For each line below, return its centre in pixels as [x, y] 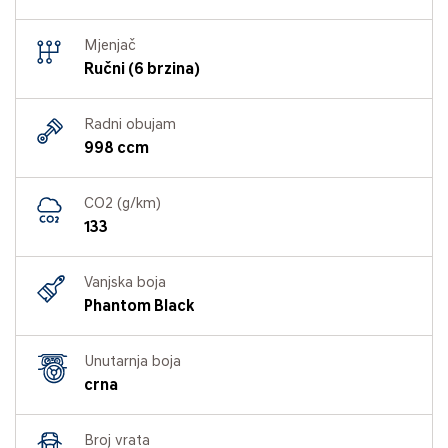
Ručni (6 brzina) [142, 69]
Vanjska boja [125, 283]
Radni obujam [130, 125]
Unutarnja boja [132, 362]
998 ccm [116, 148]
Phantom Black [139, 306]
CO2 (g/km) [122, 204]
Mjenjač [110, 46]
